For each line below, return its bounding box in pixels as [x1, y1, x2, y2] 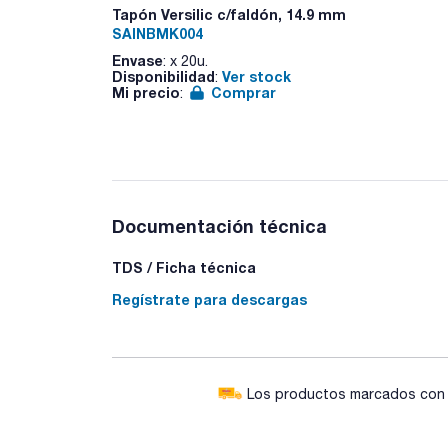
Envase [112, 51, 163, 69]
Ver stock [222, 67, 291, 85]
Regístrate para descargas [112, 290, 307, 308]
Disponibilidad [112, 67, 215, 85]
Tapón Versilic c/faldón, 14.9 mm [112, 5, 346, 23]
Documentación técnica [112, 214, 327, 237]
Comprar [211, 83, 276, 101]
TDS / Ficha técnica [112, 258, 256, 276]
